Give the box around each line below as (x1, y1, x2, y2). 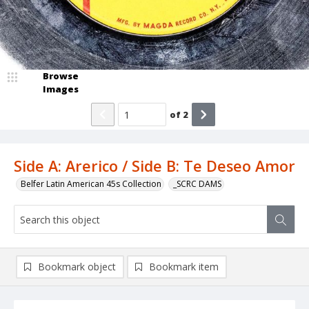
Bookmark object (38, 260, 116, 274)
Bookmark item (149, 260, 219, 274)
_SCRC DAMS (173, 178, 221, 190)
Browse (43, 70, 79, 83)
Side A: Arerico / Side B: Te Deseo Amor (14, 156, 295, 177)
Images (43, 83, 79, 96)
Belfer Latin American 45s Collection (21, 178, 161, 190)
